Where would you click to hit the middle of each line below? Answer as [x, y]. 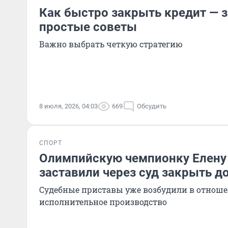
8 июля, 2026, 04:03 [68, 106]
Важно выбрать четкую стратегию [111, 44]
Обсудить [152, 106]
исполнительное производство [103, 202]
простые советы [88, 27]
